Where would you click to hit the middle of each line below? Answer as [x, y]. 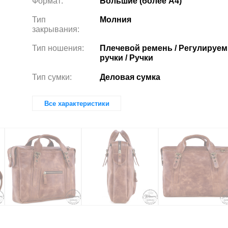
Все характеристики [77, 103]
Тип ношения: [58, 48]
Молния [115, 20]
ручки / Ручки [126, 58]
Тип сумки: [52, 77]
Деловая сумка [130, 77]
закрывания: [55, 29]
